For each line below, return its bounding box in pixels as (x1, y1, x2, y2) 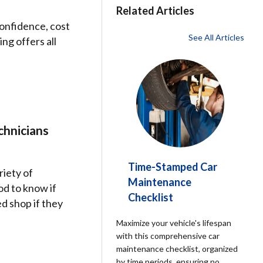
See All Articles (188, 32, 244, 42)
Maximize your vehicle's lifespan (116, 218, 232, 228)
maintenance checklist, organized (116, 244, 238, 254)
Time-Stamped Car (128, 160, 218, 173)
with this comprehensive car (116, 231, 220, 241)
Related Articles (116, 4, 195, 17)
